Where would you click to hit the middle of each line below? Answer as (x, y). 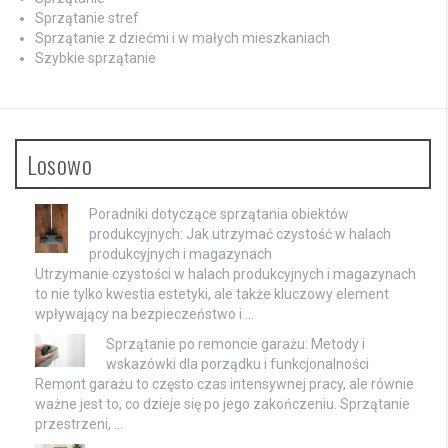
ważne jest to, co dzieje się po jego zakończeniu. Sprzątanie (222, 403)
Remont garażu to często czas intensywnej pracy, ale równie (224, 383)
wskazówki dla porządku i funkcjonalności (237, 363)
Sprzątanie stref (87, 17)
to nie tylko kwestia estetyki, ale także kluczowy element (212, 293)
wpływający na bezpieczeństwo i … (144, 313)
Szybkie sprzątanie (95, 57)
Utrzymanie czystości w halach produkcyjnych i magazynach (225, 273)
